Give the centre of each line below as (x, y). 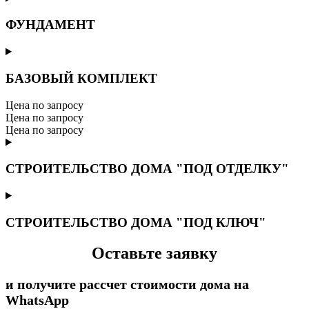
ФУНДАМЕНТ (50, 25)
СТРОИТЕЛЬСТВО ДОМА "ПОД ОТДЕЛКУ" (147, 169)
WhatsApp (37, 300)
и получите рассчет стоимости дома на (127, 284)
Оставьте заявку (154, 253)
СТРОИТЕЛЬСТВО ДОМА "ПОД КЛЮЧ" (136, 222)
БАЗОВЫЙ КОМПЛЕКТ (81, 78)
